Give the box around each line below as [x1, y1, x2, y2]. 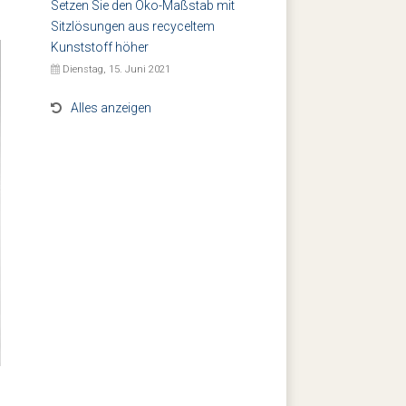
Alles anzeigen [71, 101, 151, 115]
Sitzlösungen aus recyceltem [51, 19, 215, 34]
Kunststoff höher [51, 40, 149, 54]
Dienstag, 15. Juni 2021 [60, 63, 170, 75]
